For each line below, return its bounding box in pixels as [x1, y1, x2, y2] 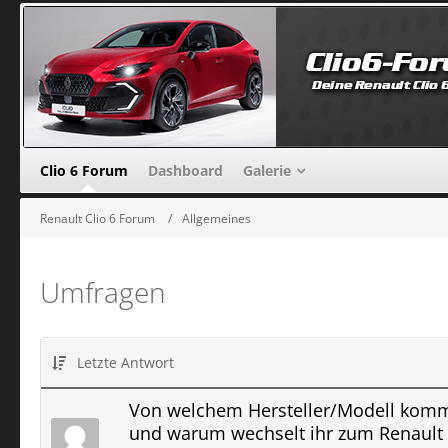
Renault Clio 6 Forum [40, 209, 155, 227]
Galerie [243, 160, 291, 180]
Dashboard [148, 160, 223, 180]
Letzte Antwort [77, 353, 174, 372]
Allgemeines [182, 209, 251, 227]
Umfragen [40, 273, 166, 311]
